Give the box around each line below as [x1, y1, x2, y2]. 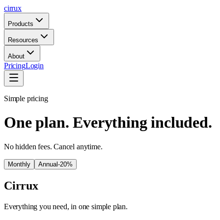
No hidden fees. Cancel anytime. [4, 142, 103, 151]
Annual [38, 160, 58, 168]
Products [8, 20, 33, 27]
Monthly [8, 160, 30, 168]
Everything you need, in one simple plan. [4, 202, 128, 211]
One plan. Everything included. [4, 113, 212, 132]
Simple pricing [4, 94, 48, 103]
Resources [8, 36, 38, 44]
